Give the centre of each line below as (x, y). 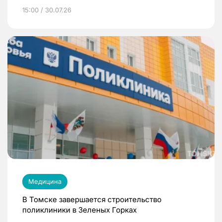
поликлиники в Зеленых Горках (80, 210)
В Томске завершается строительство (92, 199)
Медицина (45, 181)
